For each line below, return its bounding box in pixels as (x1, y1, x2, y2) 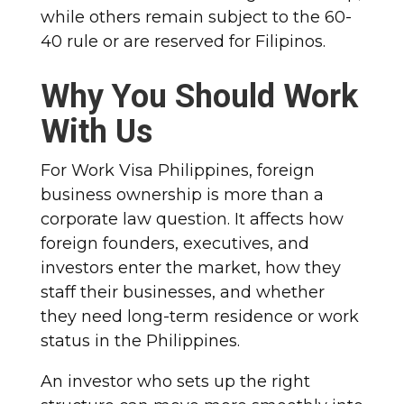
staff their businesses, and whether (40, 281, 325, 302)
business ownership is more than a (40, 184, 324, 205)
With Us (40, 112, 152, 151)
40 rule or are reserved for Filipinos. (40, 31, 326, 51)
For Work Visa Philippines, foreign (40, 160, 315, 180)
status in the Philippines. (40, 330, 240, 351)
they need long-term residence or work (40, 306, 359, 326)
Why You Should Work (40, 77, 358, 115)
